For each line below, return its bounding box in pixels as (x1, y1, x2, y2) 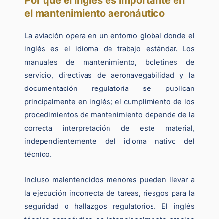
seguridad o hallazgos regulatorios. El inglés (24, 202, 195, 211)
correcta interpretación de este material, (24, 123, 195, 132)
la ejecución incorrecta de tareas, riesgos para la (24, 189, 195, 198)
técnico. (24, 150, 52, 159)
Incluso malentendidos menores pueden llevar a (24, 175, 195, 185)
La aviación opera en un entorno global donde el (24, 31, 195, 40)
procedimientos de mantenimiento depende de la (24, 110, 195, 119)
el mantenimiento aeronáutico (24, 7, 165, 19)
